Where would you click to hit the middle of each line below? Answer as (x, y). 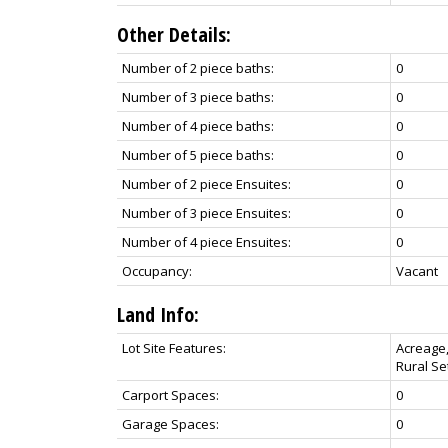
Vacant (417, 270)
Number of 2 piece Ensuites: (206, 183)
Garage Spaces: (170, 423)
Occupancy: (157, 270)
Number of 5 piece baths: (198, 154)
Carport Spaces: (170, 394)
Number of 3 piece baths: (198, 96)
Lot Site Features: (174, 347)
